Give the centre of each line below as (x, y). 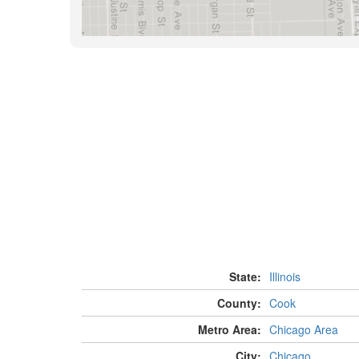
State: (245, 277)
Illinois (284, 277)
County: (239, 303)
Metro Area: (229, 330)
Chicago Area (303, 330)
